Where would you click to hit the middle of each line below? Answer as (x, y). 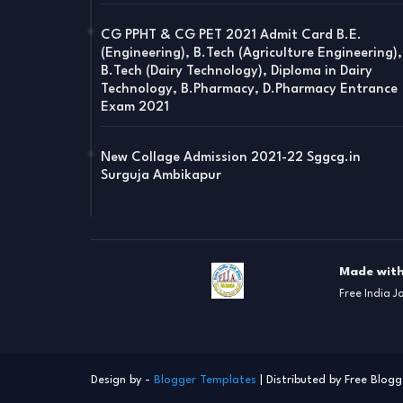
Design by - (122, 380)
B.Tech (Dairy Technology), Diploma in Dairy (236, 71)
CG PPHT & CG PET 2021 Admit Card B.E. (231, 35)
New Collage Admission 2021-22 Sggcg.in (230, 157)
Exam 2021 (134, 107)
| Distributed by (300, 380)
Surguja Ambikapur (161, 175)
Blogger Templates (205, 380)
